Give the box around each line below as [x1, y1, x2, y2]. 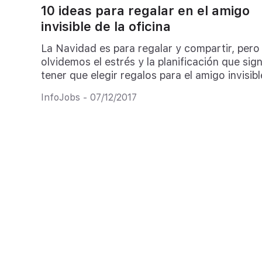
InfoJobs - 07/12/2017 [40, 92, 137, 104]
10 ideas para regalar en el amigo [40, 3, 250, 19]
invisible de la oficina [40, 19, 171, 35]
